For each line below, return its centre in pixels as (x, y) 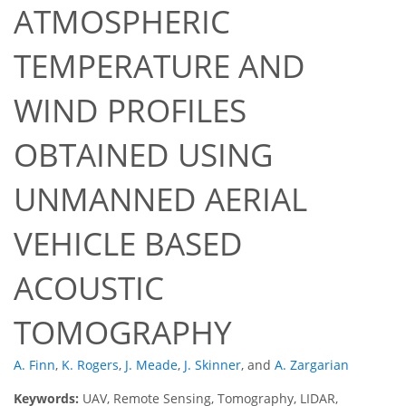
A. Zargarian (312, 365)
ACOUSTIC (89, 288)
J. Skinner (213, 365)
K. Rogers (90, 365)
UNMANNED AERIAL (160, 199)
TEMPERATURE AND (159, 66)
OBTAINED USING (143, 155)
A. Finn (34, 365)
